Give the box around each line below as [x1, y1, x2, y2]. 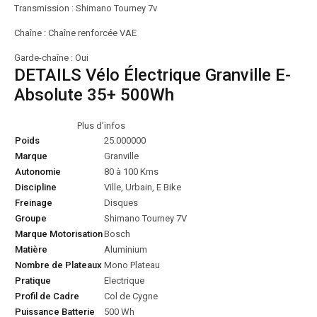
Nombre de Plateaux [15, 260, 102, 270]
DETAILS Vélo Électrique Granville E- [14, 65, 291, 85]
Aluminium [104, 244, 147, 255]
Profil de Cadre [15, 291, 79, 301]
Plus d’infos [76, 120, 125, 131]
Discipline [15, 182, 57, 192]
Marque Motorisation [15, 229, 103, 239]
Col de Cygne [104, 291, 158, 301]
